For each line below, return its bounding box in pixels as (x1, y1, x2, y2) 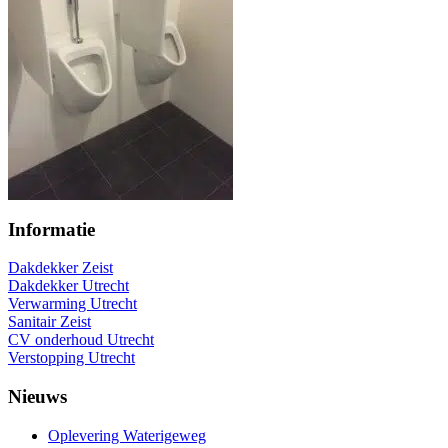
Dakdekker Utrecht (8, 277, 129, 295)
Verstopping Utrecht (8, 349, 135, 367)
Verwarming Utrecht (8, 295, 137, 313)
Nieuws (8, 386, 67, 408)
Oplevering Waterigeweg (48, 426, 206, 444)
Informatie (8, 218, 95, 240)
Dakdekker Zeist (8, 259, 113, 277)
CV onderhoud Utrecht (8, 331, 154, 349)
